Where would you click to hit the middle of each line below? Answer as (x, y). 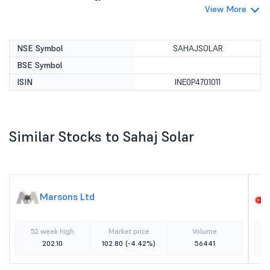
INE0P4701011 (198, 82)
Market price (129, 231)
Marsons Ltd (67, 196)
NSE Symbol (40, 48)
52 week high (53, 231)
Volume (205, 231)
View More (226, 9)
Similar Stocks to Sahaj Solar (102, 137)
